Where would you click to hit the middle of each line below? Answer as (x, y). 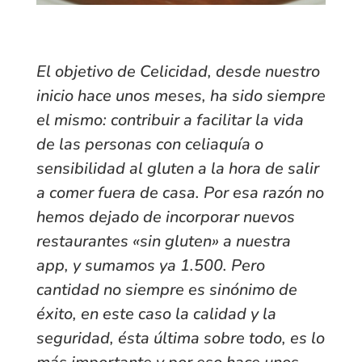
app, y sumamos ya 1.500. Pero (150, 266)
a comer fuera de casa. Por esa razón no (180, 193)
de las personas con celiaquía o (149, 145)
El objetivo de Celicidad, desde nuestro (178, 72)
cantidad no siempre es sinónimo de (166, 290)
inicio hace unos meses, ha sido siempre (181, 96)
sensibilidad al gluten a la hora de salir (177, 169)
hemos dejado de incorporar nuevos (165, 217)
